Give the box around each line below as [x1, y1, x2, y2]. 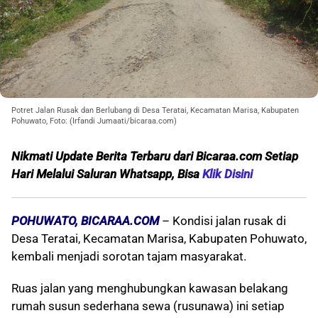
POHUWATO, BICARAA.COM [11, 214, 159, 229]
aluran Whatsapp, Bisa [84, 167, 202, 182]
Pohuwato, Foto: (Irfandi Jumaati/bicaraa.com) [11, 116, 177, 126]
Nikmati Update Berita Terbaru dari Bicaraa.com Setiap [11, 149, 298, 164]
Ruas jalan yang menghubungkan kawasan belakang [11, 281, 288, 296]
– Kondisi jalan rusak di [159, 214, 286, 229]
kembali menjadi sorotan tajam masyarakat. [11, 249, 246, 264]
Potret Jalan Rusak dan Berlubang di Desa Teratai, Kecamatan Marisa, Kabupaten [11, 106, 299, 116]
